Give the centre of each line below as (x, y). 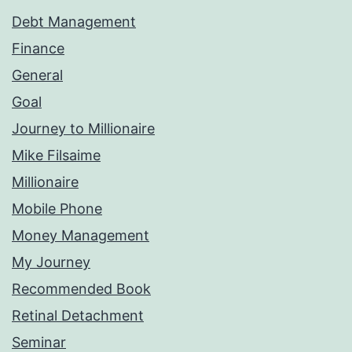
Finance (38, 49)
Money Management (81, 236)
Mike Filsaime (56, 156)
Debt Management (74, 22)
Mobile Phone (57, 209)
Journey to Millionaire (83, 129)
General (37, 75)
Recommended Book (81, 289)
